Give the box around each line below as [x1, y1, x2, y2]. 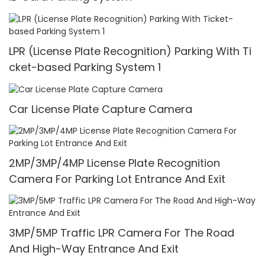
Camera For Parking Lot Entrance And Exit [9, 172, 225, 187]
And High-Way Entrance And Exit [9, 241, 179, 257]
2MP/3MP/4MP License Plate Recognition [9, 156, 220, 171]
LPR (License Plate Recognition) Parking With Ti [9, 43, 251, 59]
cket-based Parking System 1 [9, 59, 161, 75]
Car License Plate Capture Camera [9, 101, 192, 117]
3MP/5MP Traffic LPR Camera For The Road [9, 225, 234, 241]
